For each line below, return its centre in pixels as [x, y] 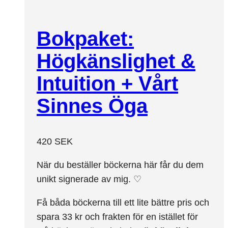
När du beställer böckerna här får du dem [120, 165]
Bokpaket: [85, 39]
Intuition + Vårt [107, 84]
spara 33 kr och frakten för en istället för [117, 217]
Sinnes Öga [92, 106]
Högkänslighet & [116, 61]
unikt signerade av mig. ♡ [89, 179]
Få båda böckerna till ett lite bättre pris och [123, 202]
